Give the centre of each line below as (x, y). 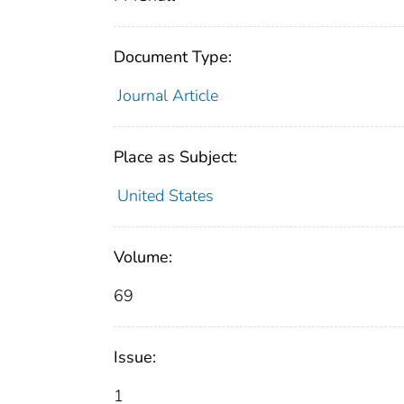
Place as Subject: (175, 157)
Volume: (143, 257)
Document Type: (173, 57)
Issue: (135, 358)
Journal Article (167, 96)
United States (165, 196)
